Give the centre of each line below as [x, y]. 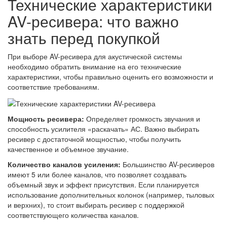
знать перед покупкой [84, 38]
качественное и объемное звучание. [68, 149]
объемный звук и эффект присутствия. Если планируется [103, 184]
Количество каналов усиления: [64, 164]
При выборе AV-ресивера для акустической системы [95, 56]
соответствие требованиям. [53, 87]
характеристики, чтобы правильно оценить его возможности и [110, 77]
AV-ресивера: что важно [93, 21]
